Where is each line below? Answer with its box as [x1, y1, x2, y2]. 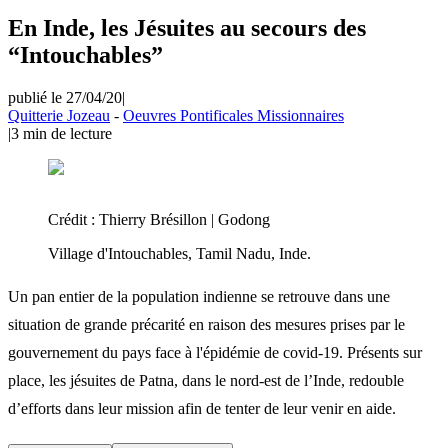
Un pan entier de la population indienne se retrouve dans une [8, 287, 390, 305]
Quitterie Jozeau [8, 106, 110, 124]
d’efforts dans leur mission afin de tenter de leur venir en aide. [8, 399, 396, 417]
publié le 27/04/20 [8, 88, 122, 106]
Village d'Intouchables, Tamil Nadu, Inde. [48, 244, 311, 262]
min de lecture [23, 124, 112, 142]
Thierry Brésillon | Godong [99, 210, 270, 228]
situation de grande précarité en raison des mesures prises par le [8, 315, 405, 333]
